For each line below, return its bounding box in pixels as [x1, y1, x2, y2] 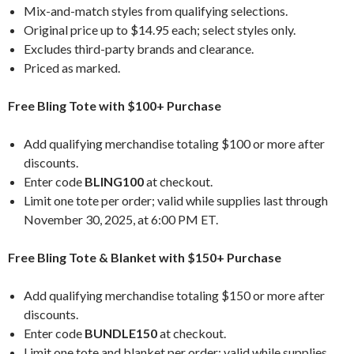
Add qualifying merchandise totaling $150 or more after [24, 287, 325, 303]
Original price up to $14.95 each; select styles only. [24, 21, 296, 37]
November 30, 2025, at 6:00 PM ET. [24, 211, 218, 227]
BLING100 [85, 173, 144, 189]
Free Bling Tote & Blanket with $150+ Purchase [8, 249, 281, 265]
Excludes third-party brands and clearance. [24, 40, 254, 56]
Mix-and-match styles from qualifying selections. [24, 2, 288, 18]
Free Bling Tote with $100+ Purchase [8, 97, 221, 113]
